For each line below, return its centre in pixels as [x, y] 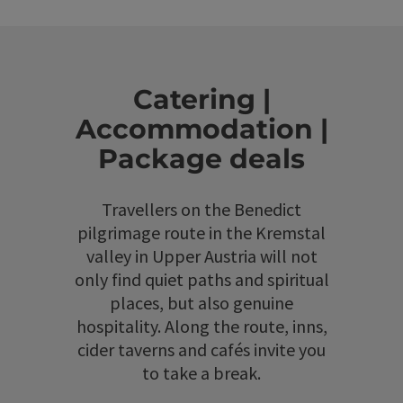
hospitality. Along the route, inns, [201, 326]
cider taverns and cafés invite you [201, 349]
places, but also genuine [201, 302]
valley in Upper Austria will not [201, 255]
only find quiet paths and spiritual [201, 279]
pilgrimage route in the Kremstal [201, 232]
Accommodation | [201, 129]
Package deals [201, 158]
